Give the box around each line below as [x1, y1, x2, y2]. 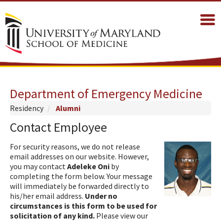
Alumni [56, 103, 80, 113]
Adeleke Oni [67, 161, 110, 171]
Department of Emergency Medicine [10, 85, 202, 102]
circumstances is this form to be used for [10, 200, 157, 211]
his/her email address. [10, 190, 85, 201]
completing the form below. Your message [10, 171, 152, 181]
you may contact [10, 161, 67, 171]
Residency [10, 103, 43, 113]
